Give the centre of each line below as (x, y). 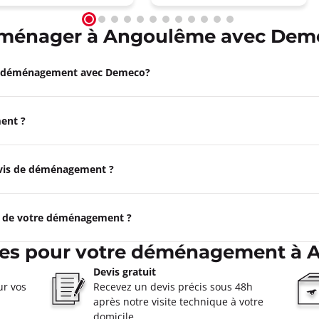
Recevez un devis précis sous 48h (173, 287)
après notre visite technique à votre (179, 302)
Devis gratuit (125, 272)
